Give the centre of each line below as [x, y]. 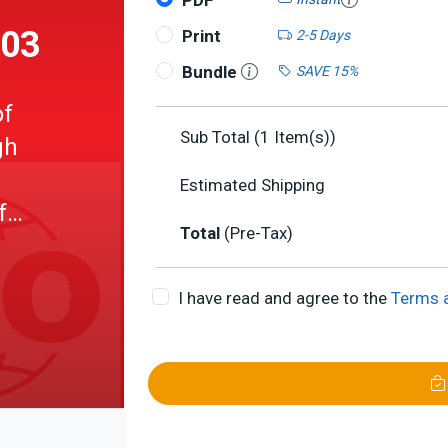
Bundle [211, 72]
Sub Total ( [220, 137]
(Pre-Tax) [258, 233]
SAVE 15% [326, 70]
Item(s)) [303, 137]
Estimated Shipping [252, 185]
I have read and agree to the [284, 298]
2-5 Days [322, 34]
